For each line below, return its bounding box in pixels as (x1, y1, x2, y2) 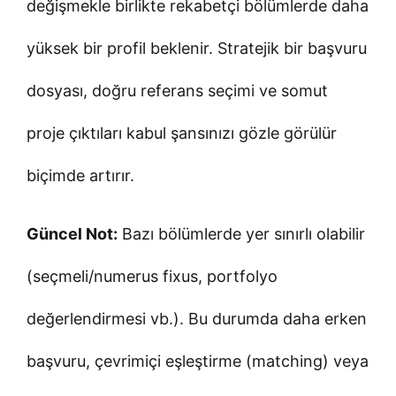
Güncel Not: (27, 224, 118, 243)
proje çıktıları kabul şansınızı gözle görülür (27, 123, 337, 142)
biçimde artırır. (27, 165, 134, 185)
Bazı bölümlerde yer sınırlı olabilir (118, 224, 365, 243)
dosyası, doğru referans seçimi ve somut (27, 80, 328, 100)
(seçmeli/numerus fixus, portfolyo (27, 266, 278, 286)
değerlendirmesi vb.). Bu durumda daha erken (27, 308, 367, 328)
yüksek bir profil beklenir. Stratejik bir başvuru (27, 38, 367, 57)
